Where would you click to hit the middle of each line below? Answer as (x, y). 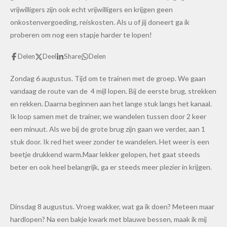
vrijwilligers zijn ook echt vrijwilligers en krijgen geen (91, 9)
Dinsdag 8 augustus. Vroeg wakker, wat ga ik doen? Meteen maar (112, 207)
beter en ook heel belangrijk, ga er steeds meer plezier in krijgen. (112, 167)
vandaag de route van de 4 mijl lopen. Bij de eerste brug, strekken (113, 91)
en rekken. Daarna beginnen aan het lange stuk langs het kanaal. (111, 104)
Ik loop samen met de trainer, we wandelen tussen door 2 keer (108, 117)
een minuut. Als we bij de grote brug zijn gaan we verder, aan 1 (108, 129)
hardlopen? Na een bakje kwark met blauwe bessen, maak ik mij (108, 219)
